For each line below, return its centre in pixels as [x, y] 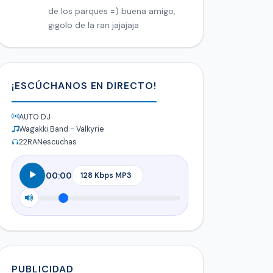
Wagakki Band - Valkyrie [61, 129]
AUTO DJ [35, 117]
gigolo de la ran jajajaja [94, 25]
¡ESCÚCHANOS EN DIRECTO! [84, 85]
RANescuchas [52, 142]
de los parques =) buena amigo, [112, 11]
